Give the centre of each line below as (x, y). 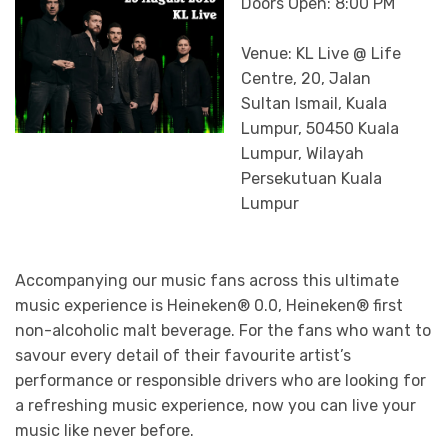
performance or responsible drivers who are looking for (220, 380)
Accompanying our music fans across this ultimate (207, 280)
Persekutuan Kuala (311, 179)
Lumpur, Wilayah (302, 154)
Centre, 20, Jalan (305, 79)
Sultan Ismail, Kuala (313, 104)
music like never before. (104, 430)
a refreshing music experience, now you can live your (215, 405)
